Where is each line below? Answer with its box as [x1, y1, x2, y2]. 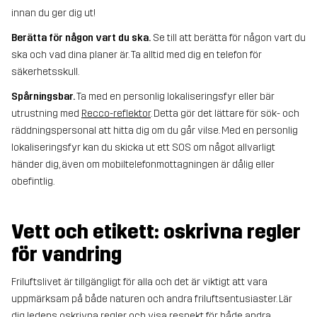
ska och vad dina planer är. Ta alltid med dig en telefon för [11, 48, 262, 61]
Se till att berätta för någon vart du [151, 31, 306, 44]
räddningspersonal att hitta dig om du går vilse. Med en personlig [11, 124, 298, 137]
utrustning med [11, 107, 81, 120]
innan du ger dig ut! [11, 6, 96, 19]
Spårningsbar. [11, 90, 76, 103]
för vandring [11, 243, 122, 267]
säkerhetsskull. [11, 65, 79, 78]
